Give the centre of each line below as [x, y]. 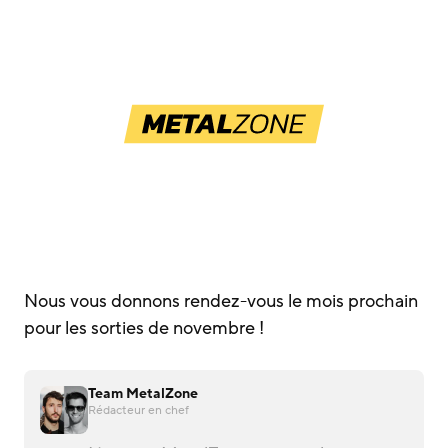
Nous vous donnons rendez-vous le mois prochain [221, 301]
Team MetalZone [143, 393]
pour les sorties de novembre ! [144, 328]
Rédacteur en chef [138, 410]
